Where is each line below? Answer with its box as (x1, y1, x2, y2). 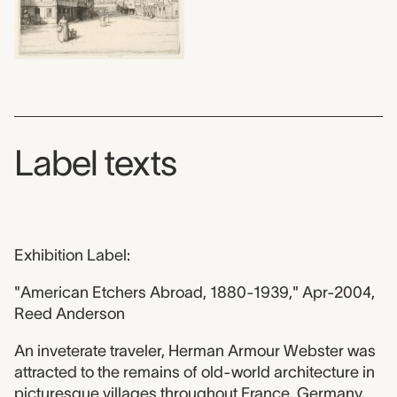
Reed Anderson (14, 305, 125, 323)
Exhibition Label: (14, 246, 130, 265)
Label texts (14, 144, 176, 183)
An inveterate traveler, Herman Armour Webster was (14, 342, 376, 361)
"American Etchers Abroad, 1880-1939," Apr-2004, (14, 284, 375, 302)
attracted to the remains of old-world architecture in (14, 363, 375, 382)
